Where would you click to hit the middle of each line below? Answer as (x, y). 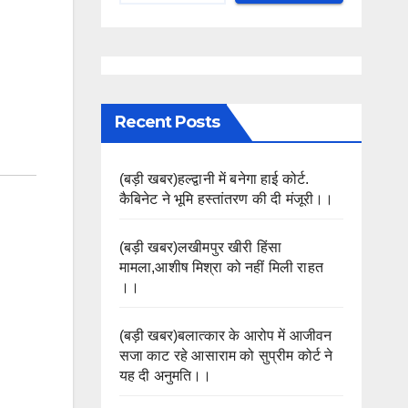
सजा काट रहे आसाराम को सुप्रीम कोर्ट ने (226, 355)
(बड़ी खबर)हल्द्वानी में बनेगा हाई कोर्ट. (214, 178)
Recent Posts (167, 122)
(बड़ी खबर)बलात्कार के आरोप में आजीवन (225, 335)
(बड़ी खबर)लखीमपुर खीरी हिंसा (200, 247)
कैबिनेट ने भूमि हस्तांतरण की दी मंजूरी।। (226, 199)
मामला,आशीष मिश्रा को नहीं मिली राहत (221, 267)
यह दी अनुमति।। (165, 375)
